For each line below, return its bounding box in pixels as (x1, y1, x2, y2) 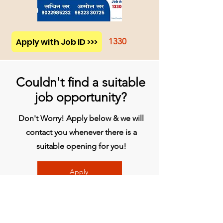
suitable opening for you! (36, 141, 126, 151)
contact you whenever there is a (25, 127, 137, 137)
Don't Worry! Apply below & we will (18, 113, 144, 123)
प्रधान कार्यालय (14, 207, 78, 220)
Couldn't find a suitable (16, 75, 145, 90)
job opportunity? (34, 90, 127, 105)
